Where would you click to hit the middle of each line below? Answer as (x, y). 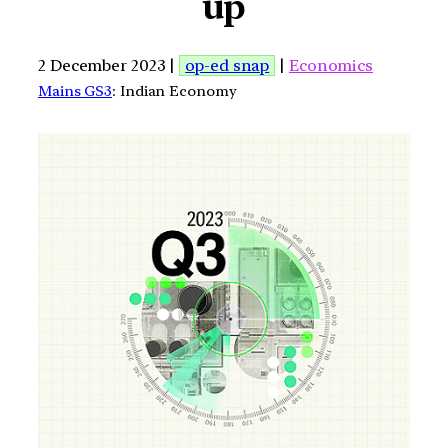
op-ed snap (227, 65)
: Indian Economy (174, 90)
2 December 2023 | (109, 65)
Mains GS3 (75, 90)
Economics (331, 65)
